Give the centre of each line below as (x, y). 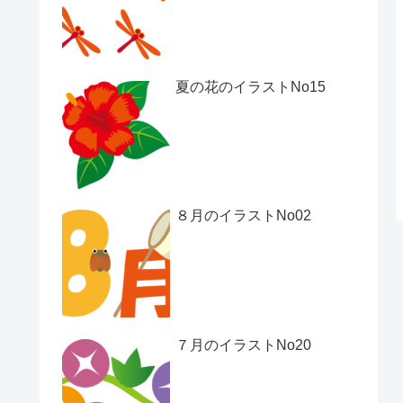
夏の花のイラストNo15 (251, 86)
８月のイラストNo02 (243, 216)
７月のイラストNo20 (243, 345)
